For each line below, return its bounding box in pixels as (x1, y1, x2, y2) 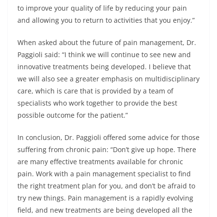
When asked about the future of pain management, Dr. (17, 37, 196, 47)
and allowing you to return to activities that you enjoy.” (17, 15, 195, 25)
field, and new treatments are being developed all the (17, 205, 192, 215)
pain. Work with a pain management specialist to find (17, 169, 191, 178)
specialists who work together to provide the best (17, 98, 177, 108)
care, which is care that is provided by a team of (17, 86, 173, 95)
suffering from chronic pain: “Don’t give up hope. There (17, 144, 196, 154)
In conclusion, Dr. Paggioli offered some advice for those (17, 132, 200, 142)
